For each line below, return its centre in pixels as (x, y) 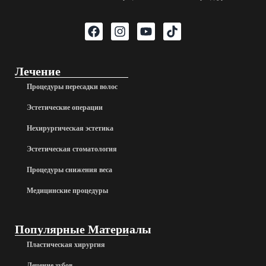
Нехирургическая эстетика (70, 128)
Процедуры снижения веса (69, 170)
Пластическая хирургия (66, 244)
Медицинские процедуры (67, 190)
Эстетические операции (65, 107)
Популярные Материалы (83, 229)
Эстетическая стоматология (72, 149)
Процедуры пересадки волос (72, 86)
